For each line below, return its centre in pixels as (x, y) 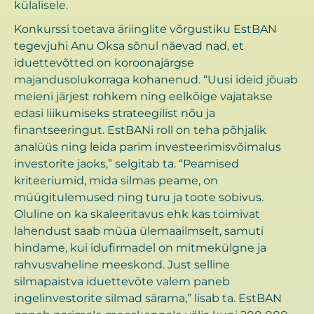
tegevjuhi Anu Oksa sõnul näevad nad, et (129, 46)
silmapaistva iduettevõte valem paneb (122, 282)
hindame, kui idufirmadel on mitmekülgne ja (140, 248)
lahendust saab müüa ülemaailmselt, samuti (139, 231)
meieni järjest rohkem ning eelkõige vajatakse (143, 97)
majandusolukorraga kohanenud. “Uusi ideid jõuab (156, 80)
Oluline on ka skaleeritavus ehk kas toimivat (137, 214)
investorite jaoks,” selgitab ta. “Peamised (127, 164)
